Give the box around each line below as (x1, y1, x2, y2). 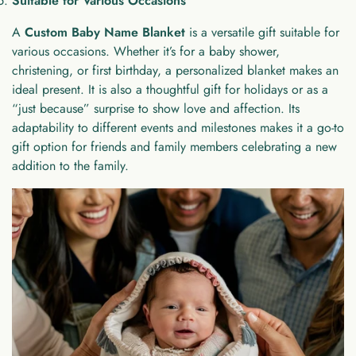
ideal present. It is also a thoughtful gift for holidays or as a (12, 79, 328, 99)
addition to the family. (12, 156, 129, 175)
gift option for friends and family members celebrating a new (12, 137, 337, 156)
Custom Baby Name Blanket (25, 22, 185, 41)
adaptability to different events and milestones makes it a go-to (12, 118, 344, 137)
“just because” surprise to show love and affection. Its (12, 99, 300, 118)
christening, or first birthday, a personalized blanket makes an (12, 60, 339, 79)
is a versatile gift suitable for (185, 22, 339, 41)
